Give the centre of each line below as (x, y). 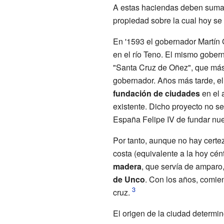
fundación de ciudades (156, 93)
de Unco (129, 179)
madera (127, 166)
